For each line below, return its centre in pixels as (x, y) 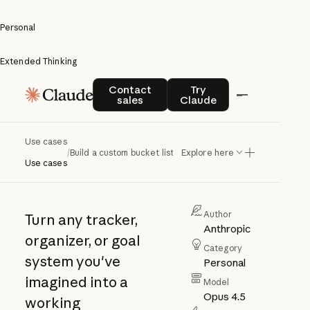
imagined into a (76, 282)
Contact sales (163, 84)
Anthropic (227, 228)
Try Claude (224, 84)
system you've (72, 261)
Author (217, 214)
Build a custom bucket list (121, 152)
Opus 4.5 (224, 296)
